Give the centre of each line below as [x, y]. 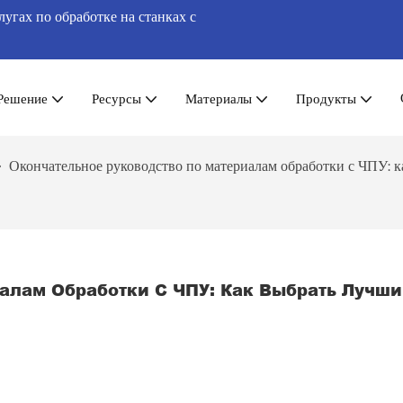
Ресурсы [116, 98]
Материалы [219, 98]
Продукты [326, 98]
